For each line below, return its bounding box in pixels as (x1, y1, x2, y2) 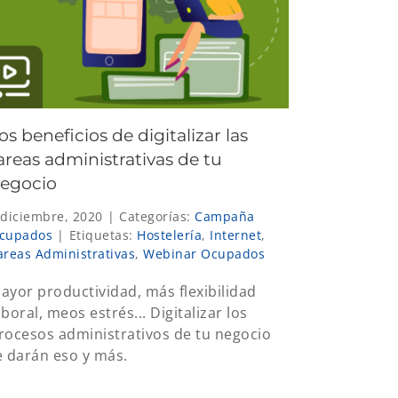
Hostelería (137, 226, 202, 243)
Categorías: (119, 207, 195, 225)
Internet (210, 226, 261, 243)
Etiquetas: (68, 226, 137, 243)
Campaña (195, 207, 255, 225)
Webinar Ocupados (143, 244, 265, 262)
